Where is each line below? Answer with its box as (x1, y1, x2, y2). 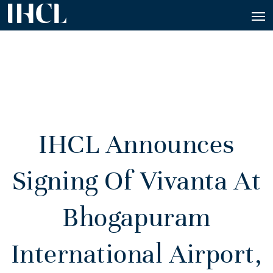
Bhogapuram (62, 201, 211, 235)
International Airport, (10, 238, 263, 271)
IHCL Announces (38, 128, 235, 161)
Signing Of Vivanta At (12, 165, 261, 198)
